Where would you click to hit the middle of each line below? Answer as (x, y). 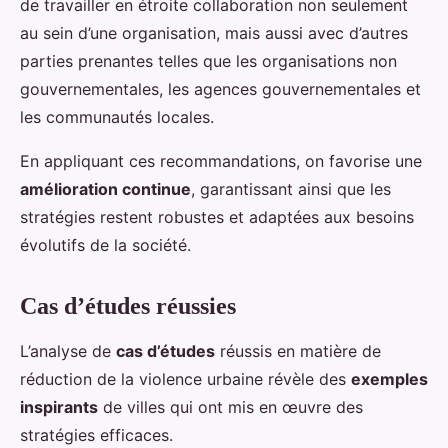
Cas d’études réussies (128, 305)
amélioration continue (105, 188)
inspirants (59, 406)
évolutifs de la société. (105, 244)
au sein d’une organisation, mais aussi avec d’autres (214, 32)
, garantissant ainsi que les (291, 188)
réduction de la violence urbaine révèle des (185, 378)
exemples (389, 378)
